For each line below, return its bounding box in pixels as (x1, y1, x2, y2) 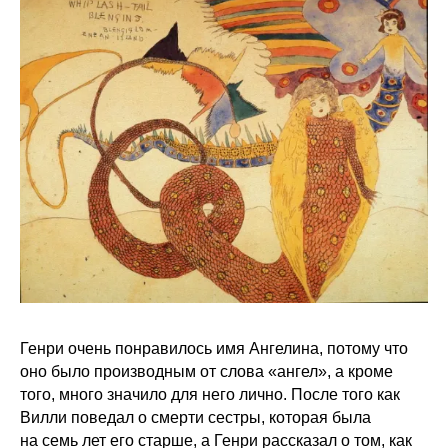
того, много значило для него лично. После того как (20, 385, 400, 403)
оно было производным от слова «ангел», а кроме (20, 362, 393, 380)
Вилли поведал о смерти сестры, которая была (20, 408, 371, 426)
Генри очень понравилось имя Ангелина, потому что (20, 339, 408, 357)
